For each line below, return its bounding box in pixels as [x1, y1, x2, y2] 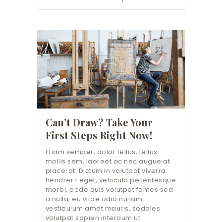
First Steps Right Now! [45, 128, 152, 142]
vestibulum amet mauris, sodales [45, 204, 161, 214]
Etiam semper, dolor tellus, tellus [45, 147, 158, 157]
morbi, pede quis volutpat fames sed [45, 185, 173, 195]
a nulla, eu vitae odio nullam [45, 194, 143, 204]
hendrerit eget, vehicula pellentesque [45, 175, 176, 185]
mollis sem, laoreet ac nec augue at [45, 157, 170, 166]
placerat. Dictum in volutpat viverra [45, 166, 166, 176]
